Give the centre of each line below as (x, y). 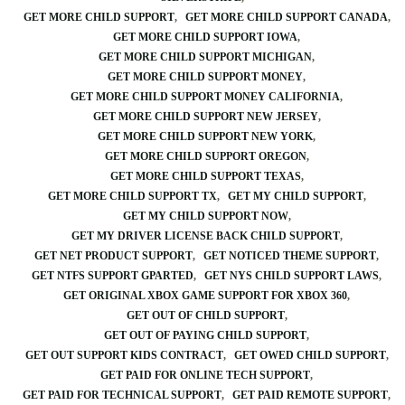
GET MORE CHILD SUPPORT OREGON (205, 156)
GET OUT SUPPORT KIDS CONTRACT (124, 355)
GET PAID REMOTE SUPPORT (310, 395)
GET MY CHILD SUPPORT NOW (205, 216)
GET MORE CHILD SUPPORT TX (132, 196)
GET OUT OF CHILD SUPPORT (205, 316)
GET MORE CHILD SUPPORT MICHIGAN (205, 57)
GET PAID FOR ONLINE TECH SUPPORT (205, 375)
